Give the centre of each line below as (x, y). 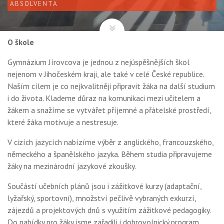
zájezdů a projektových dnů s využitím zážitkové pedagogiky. (109, 210)
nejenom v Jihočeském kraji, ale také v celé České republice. (106, 74)
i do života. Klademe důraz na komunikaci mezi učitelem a (104, 98)
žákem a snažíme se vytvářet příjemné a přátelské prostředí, (109, 110)
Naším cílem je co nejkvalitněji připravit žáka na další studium (111, 86)
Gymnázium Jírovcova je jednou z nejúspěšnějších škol (98, 62)
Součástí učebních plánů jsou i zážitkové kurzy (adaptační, (104, 186)
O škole (21, 42)
